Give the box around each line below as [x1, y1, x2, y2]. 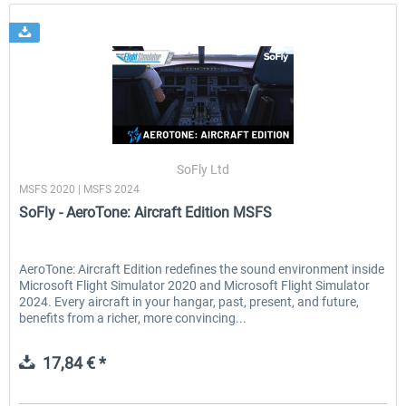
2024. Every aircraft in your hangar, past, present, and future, [19, 295, 360, 310]
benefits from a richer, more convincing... [19, 311, 247, 326]
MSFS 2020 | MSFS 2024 [19, 183, 140, 197]
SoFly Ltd [177, 162, 230, 178]
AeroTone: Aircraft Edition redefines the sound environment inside [19, 262, 385, 277]
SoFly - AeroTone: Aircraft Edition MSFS [19, 204, 273, 222]
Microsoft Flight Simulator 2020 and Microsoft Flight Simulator [19, 278, 371, 294]
